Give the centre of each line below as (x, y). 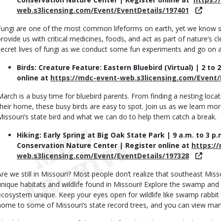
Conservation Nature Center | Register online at (104, 145)
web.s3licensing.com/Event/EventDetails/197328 (103, 156)
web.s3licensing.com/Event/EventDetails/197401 (103, 10)
